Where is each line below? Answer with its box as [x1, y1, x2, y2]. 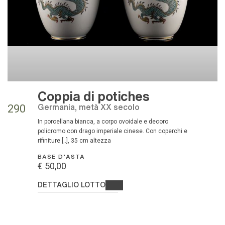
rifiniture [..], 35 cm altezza [38, 137, 111, 144]
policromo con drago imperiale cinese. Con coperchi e [38, 128, 187, 135]
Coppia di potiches [38, 86, 149, 104]
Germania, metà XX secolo [44, 100, 140, 112]
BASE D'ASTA [38, 152, 85, 160]
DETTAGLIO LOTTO [38, 179, 105, 189]
